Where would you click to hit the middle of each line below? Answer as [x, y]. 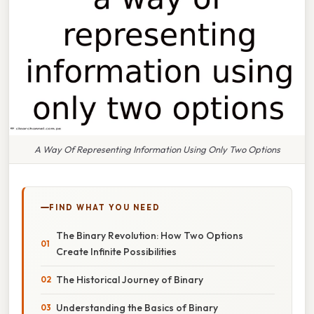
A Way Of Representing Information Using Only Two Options [157, 149]
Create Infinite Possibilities [116, 251]
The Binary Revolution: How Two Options [150, 235]
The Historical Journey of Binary [130, 279]
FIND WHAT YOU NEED [105, 207]
